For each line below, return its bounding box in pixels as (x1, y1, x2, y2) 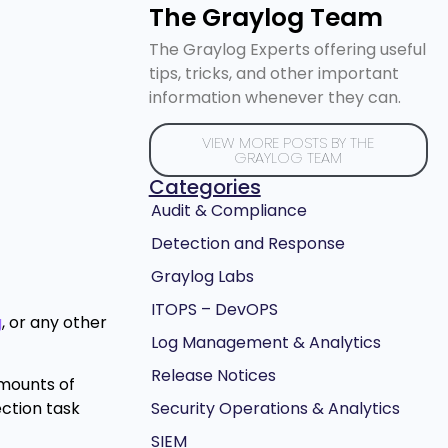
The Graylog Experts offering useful (148, 38, 426, 62)
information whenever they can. (148, 86, 401, 110)
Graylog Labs (150, 265, 254, 289)
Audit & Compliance (150, 199, 307, 223)
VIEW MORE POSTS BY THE (202, 132, 375, 154)
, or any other (2, 311, 107, 334)
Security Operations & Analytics (150, 397, 400, 421)
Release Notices (150, 364, 276, 388)
